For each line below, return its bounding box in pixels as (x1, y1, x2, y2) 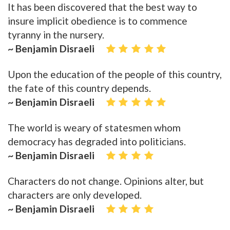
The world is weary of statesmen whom (8, 122, 181, 134)
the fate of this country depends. (8, 82, 151, 94)
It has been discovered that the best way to (8, 1, 197, 13)
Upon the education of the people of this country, (8, 68, 222, 81)
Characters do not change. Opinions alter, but (8, 175, 204, 187)
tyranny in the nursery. (8, 29, 104, 41)
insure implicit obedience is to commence (8, 15, 187, 27)
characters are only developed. (8, 189, 142, 201)
